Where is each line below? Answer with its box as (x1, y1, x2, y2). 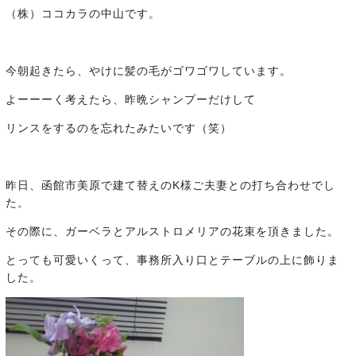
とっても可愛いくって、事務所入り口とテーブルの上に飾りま (6, 253, 339, 267)
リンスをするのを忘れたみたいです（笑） (6, 122, 232, 135)
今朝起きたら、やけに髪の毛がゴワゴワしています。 (6, 64, 292, 78)
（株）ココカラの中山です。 (6, 7, 161, 21)
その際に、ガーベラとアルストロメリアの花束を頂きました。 (6, 225, 339, 238)
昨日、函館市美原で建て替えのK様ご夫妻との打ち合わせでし (6, 179, 335, 192)
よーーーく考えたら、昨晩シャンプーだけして (6, 93, 256, 106)
